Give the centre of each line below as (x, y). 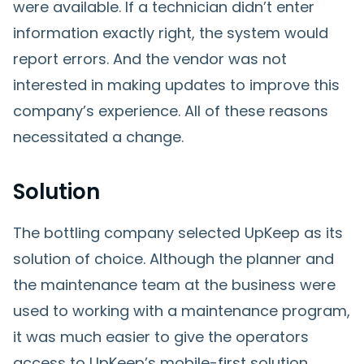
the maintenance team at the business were (174, 284)
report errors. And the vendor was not (150, 58)
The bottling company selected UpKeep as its (178, 232)
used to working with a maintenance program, (182, 310)
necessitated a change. (98, 136)
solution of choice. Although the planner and (173, 258)
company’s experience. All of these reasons (171, 110)
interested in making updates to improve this (176, 84)
